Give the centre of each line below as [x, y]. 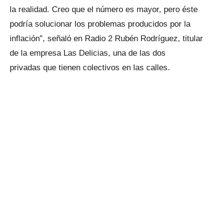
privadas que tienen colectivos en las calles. [90, 68]
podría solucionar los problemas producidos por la [100, 24]
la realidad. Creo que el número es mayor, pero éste [104, 9]
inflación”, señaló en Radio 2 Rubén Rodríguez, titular [106, 39]
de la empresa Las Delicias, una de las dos [88, 53]
